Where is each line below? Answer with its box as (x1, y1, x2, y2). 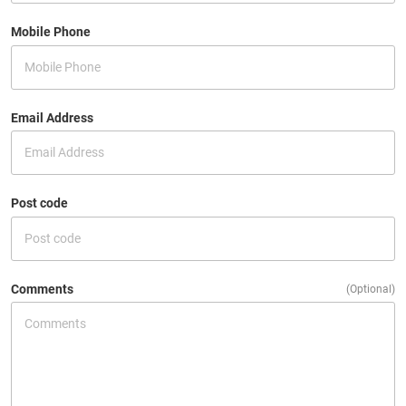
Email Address (11, 110, 93, 125)
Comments (11, 281, 73, 296)
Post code (11, 196, 68, 211)
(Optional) (346, 282, 395, 295)
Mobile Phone (11, 24, 91, 40)
